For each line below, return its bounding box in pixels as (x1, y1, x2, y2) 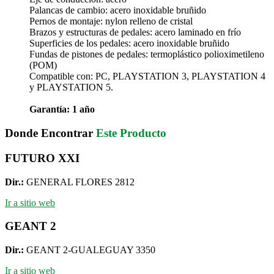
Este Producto (96, 127, 166, 140)
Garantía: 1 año (29, 104, 95, 115)
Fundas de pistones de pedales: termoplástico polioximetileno (29, 49, 264, 60)
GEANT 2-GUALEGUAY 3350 (26, 244, 155, 255)
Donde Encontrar (5, 127, 96, 140)
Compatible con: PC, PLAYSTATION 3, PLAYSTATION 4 (29, 71, 265, 82)
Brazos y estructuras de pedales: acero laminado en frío (29, 27, 241, 38)
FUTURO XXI (5, 151, 80, 165)
